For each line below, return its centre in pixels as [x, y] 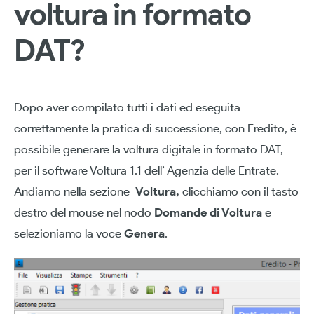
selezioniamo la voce [69, 233]
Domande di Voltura [208, 212]
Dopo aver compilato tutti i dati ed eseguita [127, 107]
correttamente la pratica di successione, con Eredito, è [155, 128]
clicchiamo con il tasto [239, 191]
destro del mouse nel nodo [84, 212]
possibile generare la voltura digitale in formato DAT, [149, 149]
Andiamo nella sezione [75, 191]
